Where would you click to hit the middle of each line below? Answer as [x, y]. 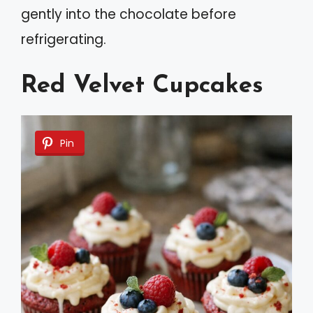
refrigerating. [64, 39]
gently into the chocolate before [129, 14]
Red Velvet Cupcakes [142, 87]
